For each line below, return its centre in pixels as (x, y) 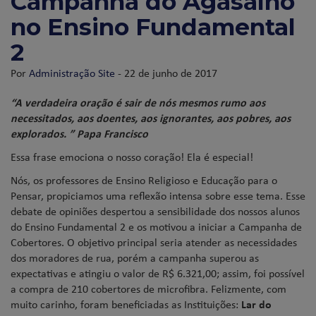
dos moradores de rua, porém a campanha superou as (135, 257)
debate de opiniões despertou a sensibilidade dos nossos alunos (155, 211)
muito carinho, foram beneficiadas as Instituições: (126, 304)
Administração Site (72, 72)
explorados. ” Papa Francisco (79, 133)
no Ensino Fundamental (153, 26)
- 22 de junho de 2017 (166, 72)
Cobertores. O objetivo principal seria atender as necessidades (154, 242)
